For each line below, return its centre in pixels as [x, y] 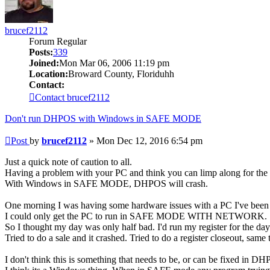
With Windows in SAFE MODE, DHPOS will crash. [106, 183]
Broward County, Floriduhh [121, 74]
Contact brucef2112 [72, 97]
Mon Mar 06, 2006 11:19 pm [114, 63]
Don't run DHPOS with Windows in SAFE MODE [103, 118]
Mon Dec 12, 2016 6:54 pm [149, 140]
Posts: [41, 52]
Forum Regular [58, 41]
